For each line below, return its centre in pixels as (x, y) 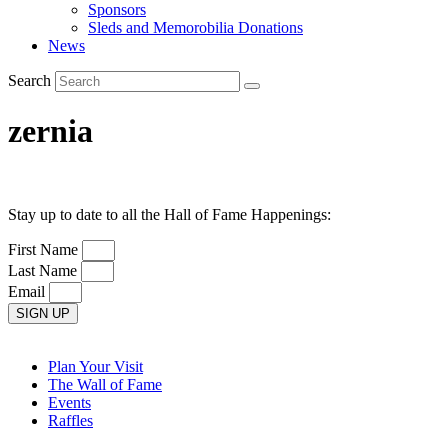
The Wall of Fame (105, 384)
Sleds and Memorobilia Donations (195, 27)
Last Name (44, 270)
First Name (45, 249)
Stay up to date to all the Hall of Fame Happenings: (169, 214)
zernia (50, 131)
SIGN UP (43, 313)
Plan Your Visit (95, 366)
